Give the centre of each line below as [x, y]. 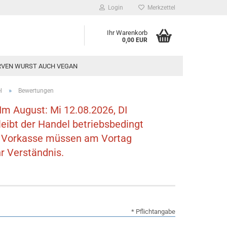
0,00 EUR [135, 40]
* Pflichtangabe [153, 212]
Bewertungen [36, 91]
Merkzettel [160, 8]
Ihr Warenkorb [127, 33]
